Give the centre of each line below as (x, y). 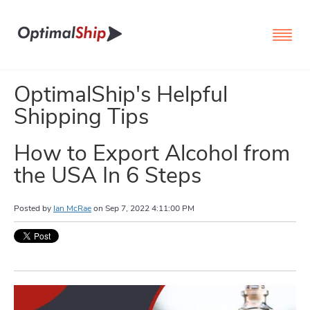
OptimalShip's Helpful (121, 94)
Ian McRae (72, 208)
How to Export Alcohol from (152, 154)
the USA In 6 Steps (108, 176)
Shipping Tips (81, 117)
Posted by (33, 208)
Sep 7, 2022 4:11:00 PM (150, 208)
